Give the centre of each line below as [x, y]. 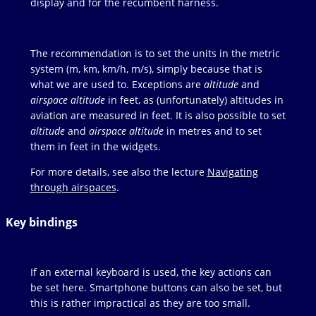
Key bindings [42, 223]
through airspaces [73, 188]
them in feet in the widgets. [95, 147]
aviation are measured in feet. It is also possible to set [158, 116]
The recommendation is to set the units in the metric [155, 54]
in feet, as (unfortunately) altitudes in [194, 100]
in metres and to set [212, 131]
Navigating [232, 172]
